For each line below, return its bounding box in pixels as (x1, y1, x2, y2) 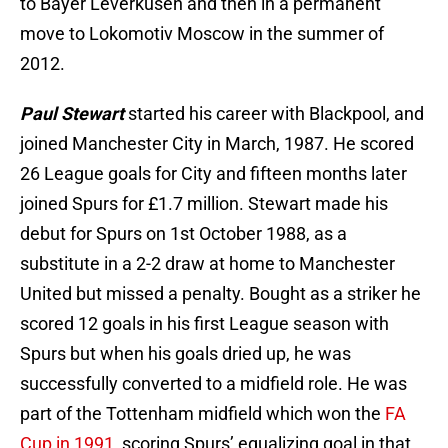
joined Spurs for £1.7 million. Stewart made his (20, 193, 388, 215)
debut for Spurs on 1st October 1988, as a (20, 223, 347, 245)
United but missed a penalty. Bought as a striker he (20, 283, 421, 305)
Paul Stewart (20, 103, 124, 125)
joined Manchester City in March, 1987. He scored (20, 133, 414, 155)
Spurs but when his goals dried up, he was (20, 343, 351, 365)
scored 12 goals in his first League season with (20, 313, 389, 335)
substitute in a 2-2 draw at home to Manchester (20, 253, 395, 275)
